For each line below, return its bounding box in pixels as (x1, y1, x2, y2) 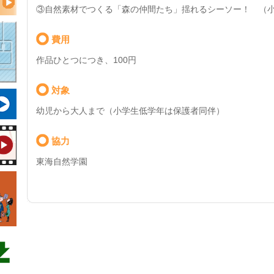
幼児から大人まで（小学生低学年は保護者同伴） (36, 106, 224, 116)
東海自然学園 (36, 157, 87, 166)
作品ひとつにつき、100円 (36, 55, 136, 65)
